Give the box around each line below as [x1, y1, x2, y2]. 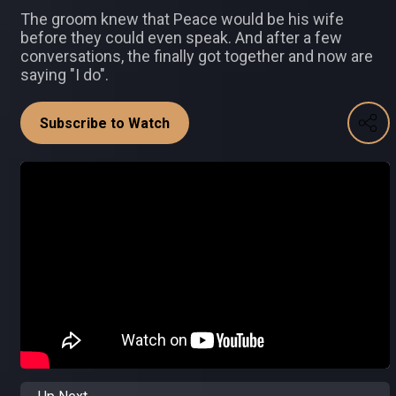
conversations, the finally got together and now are [20, 47, 373, 65]
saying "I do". [20, 65, 109, 84]
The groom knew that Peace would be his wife [20, 10, 344, 28]
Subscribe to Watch [40, 115, 170, 132]
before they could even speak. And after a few [20, 28, 342, 47]
